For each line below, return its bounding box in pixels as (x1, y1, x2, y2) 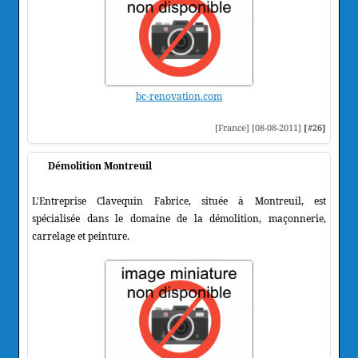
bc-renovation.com (136, 89, 222, 103)
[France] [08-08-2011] (215, 121, 304, 133)
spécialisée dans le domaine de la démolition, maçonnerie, (32, 211, 326, 225)
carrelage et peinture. (32, 229, 129, 243)
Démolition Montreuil (48, 158, 152, 173)
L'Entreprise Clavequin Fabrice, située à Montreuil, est (32, 193, 326, 208)
